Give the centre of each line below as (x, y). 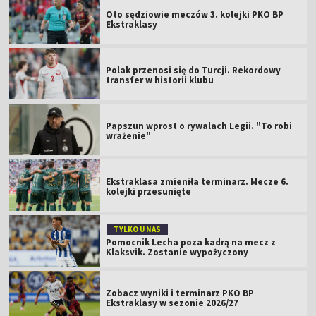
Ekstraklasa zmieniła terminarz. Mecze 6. (197, 181)
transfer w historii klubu (160, 80)
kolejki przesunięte (149, 191)
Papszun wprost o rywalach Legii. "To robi (199, 126)
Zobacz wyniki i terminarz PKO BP (180, 293)
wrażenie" (129, 135)
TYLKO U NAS (138, 229)
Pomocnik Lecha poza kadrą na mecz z (191, 242)
